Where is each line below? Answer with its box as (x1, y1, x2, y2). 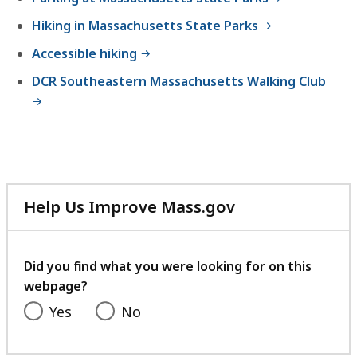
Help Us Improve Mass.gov (24, 196, 235, 218)
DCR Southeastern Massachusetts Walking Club (32, 73, 326, 91)
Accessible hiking (32, 45, 137, 63)
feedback (234, 253, 308, 275)
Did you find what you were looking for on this (24, 257, 312, 276)
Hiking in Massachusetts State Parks (32, 17, 258, 35)
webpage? (24, 277, 88, 296)
